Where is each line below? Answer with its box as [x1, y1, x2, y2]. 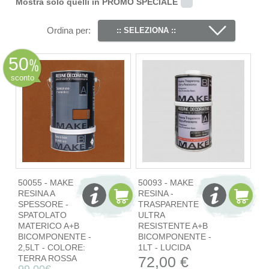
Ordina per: [47, 25, 91, 35]
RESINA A [17, 188, 55, 198]
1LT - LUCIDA [138, 242, 191, 252]
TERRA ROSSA [17, 253, 77, 263]
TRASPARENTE [138, 199, 199, 209]
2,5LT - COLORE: [17, 242, 85, 252]
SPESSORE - [17, 199, 68, 209]
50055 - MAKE [17, 177, 73, 187]
